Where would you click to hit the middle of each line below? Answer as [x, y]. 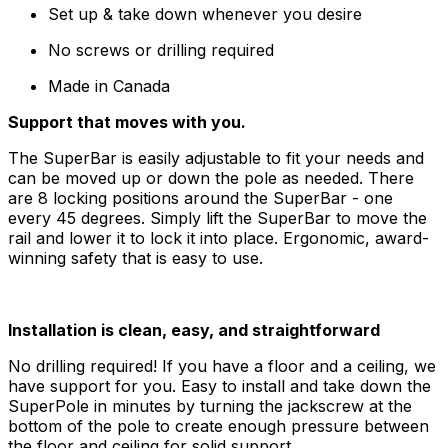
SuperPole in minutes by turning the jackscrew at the [210, 405]
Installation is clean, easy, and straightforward [194, 329]
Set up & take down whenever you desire [205, 13]
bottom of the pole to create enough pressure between [218, 425]
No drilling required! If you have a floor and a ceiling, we [222, 365]
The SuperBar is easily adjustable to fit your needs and [216, 157]
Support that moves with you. [127, 121]
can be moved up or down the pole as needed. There [211, 177]
